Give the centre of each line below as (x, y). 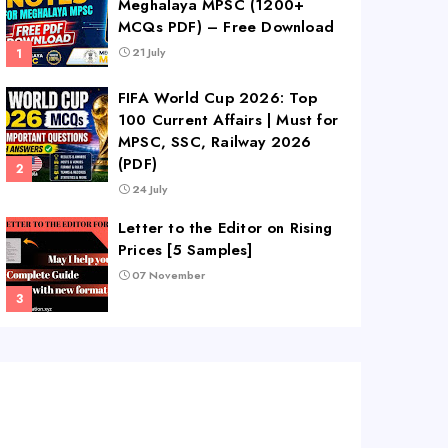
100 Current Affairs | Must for (228, 120)
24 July (149, 189)
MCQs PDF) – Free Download (226, 27)
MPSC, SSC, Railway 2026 (215, 142)
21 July (148, 52)
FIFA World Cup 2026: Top (217, 98)
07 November (168, 275)
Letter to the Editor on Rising (225, 228)
